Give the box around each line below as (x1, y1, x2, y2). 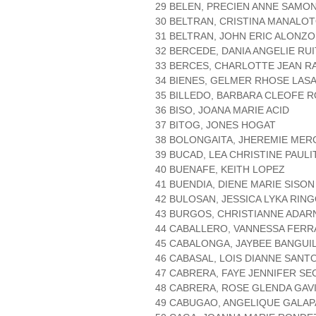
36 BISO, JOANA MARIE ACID (155, 104, 289, 116)
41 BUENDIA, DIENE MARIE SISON (155, 178, 315, 190)
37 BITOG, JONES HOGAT (155, 119, 276, 131)
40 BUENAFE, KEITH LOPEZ (155, 164, 285, 176)
